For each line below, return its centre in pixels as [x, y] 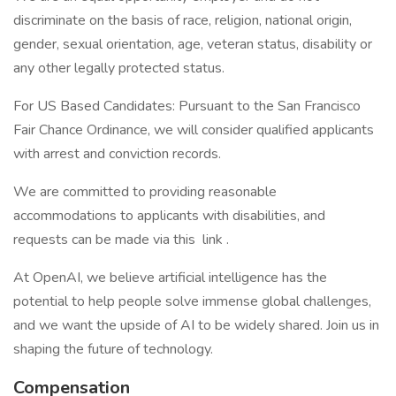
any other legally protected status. [121, 68]
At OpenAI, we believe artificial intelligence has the [170, 278]
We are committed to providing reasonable [145, 192]
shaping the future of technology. [113, 349]
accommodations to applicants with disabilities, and [169, 216]
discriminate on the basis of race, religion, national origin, [183, 20]
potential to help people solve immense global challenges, [192, 301]
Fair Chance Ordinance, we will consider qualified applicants [194, 130]
